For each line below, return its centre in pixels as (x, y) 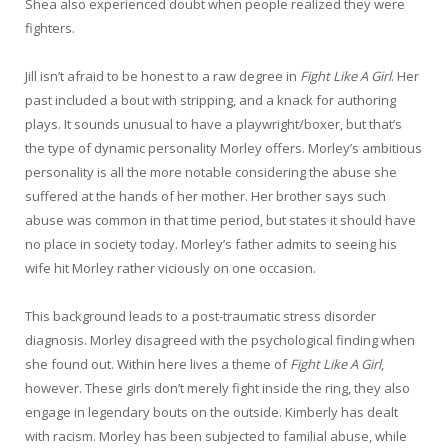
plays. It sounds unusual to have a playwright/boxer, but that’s (213, 123)
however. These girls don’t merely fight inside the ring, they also (217, 387)
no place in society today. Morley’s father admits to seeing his (211, 243)
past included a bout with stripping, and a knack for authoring (210, 99)
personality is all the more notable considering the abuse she (211, 171)
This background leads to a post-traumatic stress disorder (200, 315)
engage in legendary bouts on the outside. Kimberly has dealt (211, 411)
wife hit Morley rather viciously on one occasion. (170, 267)
